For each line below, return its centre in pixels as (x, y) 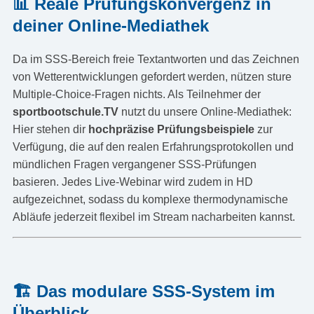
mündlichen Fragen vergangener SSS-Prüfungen (134, 164)
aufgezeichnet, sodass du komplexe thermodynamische (150, 199)
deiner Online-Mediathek (110, 25)
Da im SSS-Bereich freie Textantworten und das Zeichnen (156, 59)
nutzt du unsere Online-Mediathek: (205, 111)
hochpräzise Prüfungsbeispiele (171, 129)
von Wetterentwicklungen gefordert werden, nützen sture (152, 76)
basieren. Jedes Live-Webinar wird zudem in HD (132, 182)
